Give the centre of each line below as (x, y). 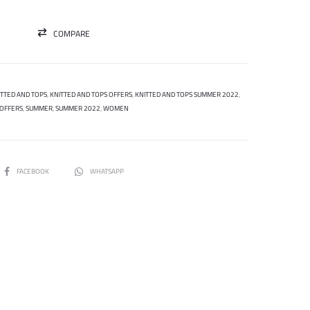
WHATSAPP (107, 171)
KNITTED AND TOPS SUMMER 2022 (186, 94)
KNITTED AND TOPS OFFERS (91, 94)
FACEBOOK (33, 171)
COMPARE (72, 33)
